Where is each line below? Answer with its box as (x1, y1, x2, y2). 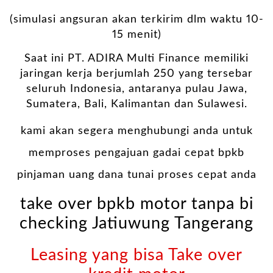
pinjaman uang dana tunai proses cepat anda (16, 169, 257, 181)
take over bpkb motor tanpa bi (19, 195, 253, 212)
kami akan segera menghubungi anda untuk (20, 126, 253, 137)
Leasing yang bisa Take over (30, 247, 243, 264)
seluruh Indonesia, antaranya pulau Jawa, (26, 83, 247, 94)
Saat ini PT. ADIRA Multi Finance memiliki (24, 52, 249, 64)
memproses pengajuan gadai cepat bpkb (29, 147, 244, 159)
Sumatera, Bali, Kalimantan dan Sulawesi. (26, 98, 247, 110)
